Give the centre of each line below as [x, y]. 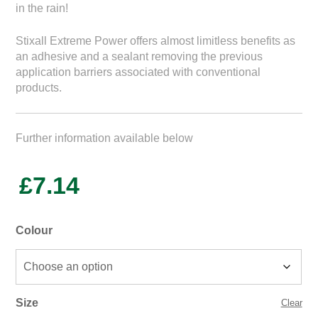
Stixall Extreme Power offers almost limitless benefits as [156, 40]
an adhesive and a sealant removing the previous [139, 56]
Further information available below [105, 138]
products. [39, 87]
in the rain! [42, 8]
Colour [34, 230]
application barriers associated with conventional [138, 72]
